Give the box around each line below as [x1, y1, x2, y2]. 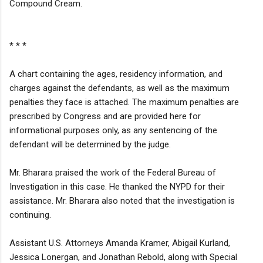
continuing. [9, 209, 51, 220]
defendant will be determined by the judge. [9, 139, 171, 150]
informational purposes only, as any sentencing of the [9, 124, 217, 136]
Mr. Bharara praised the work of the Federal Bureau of [9, 167, 216, 178]
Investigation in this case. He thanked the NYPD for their [9, 181, 225, 192]
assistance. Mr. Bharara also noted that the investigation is [9, 195, 235, 206]
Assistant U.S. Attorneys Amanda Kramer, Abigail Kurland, [9, 237, 230, 248]
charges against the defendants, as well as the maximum [9, 82, 230, 93]
